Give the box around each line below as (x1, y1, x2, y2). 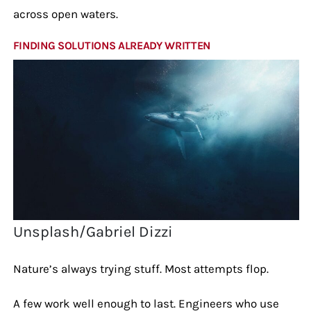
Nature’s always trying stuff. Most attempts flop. (12, 261, 269, 276)
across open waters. (12, 6, 118, 21)
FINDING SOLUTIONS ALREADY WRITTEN (12, 38, 211, 52)
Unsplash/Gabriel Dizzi (13, 222, 174, 241)
